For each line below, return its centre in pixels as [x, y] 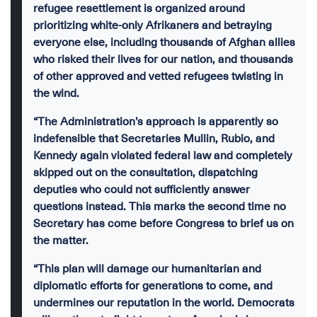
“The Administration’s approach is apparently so [156, 122]
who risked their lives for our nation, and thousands [163, 59]
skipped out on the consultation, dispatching [145, 173]
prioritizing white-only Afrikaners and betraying [152, 25]
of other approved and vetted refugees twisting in [158, 76]
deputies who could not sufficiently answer [142, 190]
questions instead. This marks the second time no [160, 207]
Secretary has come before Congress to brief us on [163, 224]
